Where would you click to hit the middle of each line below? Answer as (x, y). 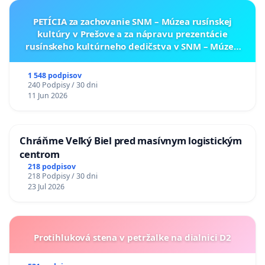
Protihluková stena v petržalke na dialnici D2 (132, 237)
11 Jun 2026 (47, 96)
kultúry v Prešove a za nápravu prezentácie (132, 34)
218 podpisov (51, 166)
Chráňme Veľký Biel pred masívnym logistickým (131, 141)
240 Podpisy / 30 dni (62, 85)
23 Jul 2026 (46, 186)
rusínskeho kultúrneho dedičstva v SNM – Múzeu (132, 46)
